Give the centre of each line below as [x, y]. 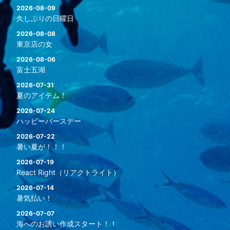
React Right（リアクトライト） [68, 172]
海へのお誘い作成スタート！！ [66, 224]
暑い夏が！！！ [41, 147]
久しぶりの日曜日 [45, 18]
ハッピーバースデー [49, 121]
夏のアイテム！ [41, 95]
